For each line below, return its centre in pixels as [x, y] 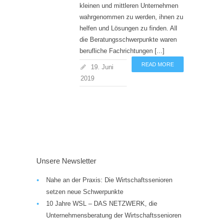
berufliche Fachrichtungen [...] [122, 51]
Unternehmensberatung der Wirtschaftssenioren [114, 215]
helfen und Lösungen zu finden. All [128, 28]
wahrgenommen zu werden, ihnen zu [131, 17]
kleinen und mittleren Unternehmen [129, 6]
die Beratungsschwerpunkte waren [128, 40]
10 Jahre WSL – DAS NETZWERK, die [102, 204]
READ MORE [158, 64]
